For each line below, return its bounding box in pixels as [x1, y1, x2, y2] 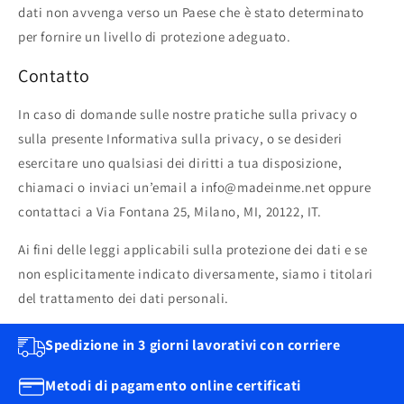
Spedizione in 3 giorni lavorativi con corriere [45, 335, 341, 355]
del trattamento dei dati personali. [18, 289, 230, 308]
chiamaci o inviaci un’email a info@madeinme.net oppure [18, 179, 372, 197]
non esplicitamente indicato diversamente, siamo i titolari [18, 265, 373, 283]
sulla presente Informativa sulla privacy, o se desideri [18, 130, 344, 148]
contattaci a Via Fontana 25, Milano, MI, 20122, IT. [18, 203, 322, 221]
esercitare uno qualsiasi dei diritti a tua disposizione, [18, 154, 343, 172]
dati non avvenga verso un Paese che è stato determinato [18, 4, 365, 22]
